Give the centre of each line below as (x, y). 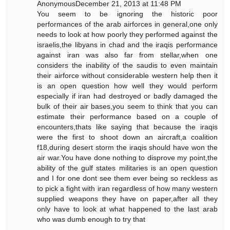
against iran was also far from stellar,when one (127, 55)
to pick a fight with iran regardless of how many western (127, 189)
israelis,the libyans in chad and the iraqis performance (127, 45)
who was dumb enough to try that (91, 219)
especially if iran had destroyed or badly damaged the (127, 96)
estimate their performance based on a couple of (127, 117)
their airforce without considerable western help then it (127, 76)
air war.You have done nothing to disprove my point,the (127, 158)
